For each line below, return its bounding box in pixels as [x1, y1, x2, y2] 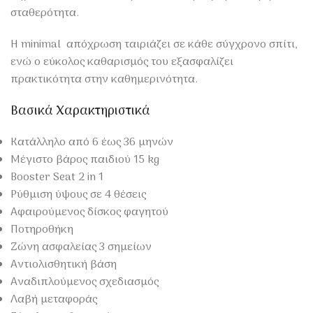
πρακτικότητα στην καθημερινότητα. [10, 70, 198, 89]
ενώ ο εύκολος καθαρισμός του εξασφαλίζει [10, 52, 233, 71]
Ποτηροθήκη [10, 220, 73, 239]
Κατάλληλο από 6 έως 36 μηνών [10, 133, 173, 152]
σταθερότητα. [10, 3, 79, 22]
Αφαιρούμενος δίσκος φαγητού [10, 203, 168, 221]
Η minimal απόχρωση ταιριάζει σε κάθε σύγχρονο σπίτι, [10, 35, 298, 54]
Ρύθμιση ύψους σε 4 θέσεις [10, 185, 146, 204]
